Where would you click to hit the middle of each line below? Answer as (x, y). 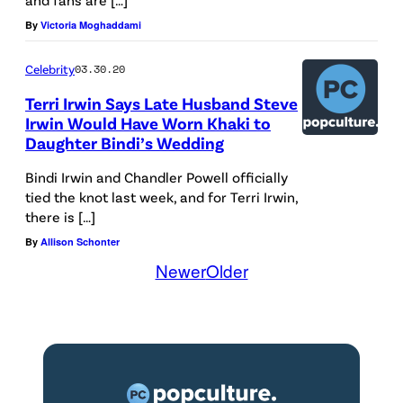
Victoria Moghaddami (91, 25)
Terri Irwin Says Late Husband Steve (161, 103)
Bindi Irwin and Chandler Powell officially (157, 176)
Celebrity (50, 69)
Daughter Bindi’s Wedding (125, 142)
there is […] (60, 216)
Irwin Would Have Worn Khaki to (148, 122)
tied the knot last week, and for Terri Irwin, (161, 196)
